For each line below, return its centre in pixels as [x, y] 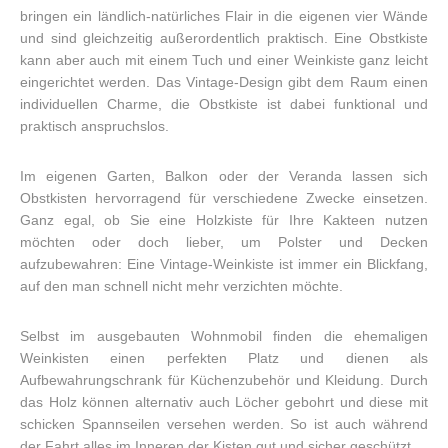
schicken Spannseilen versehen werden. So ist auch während [224, 424]
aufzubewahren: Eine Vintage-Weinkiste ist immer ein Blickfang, [224, 264]
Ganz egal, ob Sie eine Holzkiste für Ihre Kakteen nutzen [224, 220]
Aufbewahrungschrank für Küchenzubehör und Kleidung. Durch [224, 380]
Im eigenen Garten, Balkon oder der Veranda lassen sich [224, 176]
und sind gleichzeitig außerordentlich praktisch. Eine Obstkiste [224, 38]
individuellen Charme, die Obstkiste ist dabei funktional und [224, 104]
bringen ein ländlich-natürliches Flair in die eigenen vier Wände [224, 16]
